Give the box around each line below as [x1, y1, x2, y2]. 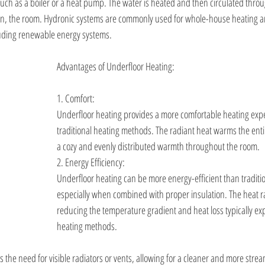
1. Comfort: [57, 91, 95, 105]
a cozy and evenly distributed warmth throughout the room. [57, 138, 260, 153]
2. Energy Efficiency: [57, 154, 125, 169]
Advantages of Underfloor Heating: [57, 59, 174, 73]
